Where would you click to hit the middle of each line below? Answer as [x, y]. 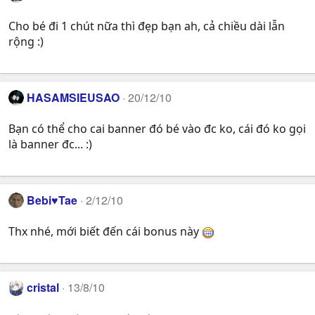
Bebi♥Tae [52, 200]
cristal [43, 288]
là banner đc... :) [50, 144]
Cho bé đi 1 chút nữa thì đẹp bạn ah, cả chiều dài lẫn [147, 26]
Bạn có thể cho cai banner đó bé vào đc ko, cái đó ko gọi [157, 128]
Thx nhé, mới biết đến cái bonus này [105, 232]
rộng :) [26, 41]
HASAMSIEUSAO [73, 97]
